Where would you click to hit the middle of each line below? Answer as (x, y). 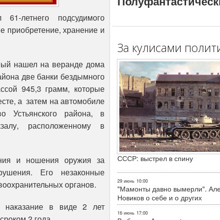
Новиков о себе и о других (160, 198)
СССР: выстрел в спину (155, 158)
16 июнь (126, 213)
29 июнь (126, 181)
